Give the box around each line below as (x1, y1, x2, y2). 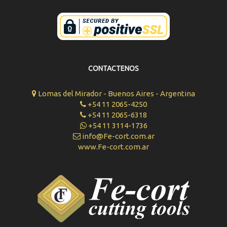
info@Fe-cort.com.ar (80, 132, 155, 140)
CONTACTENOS (88, 64, 139, 72)
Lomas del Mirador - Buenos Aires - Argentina (36, 89, 195, 98)
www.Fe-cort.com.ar (78, 142, 149, 151)
